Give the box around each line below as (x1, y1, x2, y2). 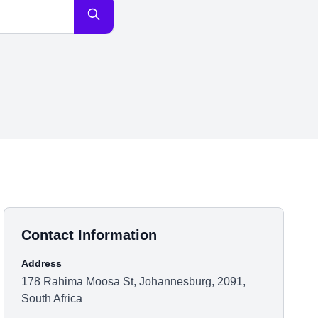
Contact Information (21, 227, 158, 243)
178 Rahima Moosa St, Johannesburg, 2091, (21, 275, 246, 287)
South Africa (21, 292, 83, 305)
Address (21, 258, 62, 269)
